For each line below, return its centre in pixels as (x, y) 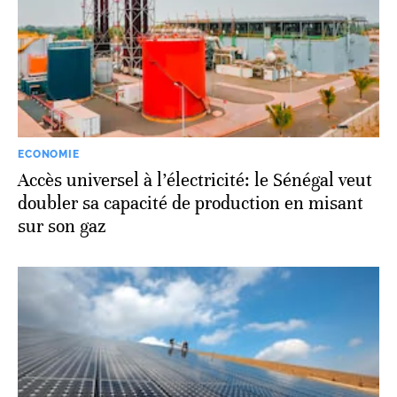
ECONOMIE (49, 154)
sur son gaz (62, 226)
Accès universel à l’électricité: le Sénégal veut (195, 180)
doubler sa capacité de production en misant (191, 203)
